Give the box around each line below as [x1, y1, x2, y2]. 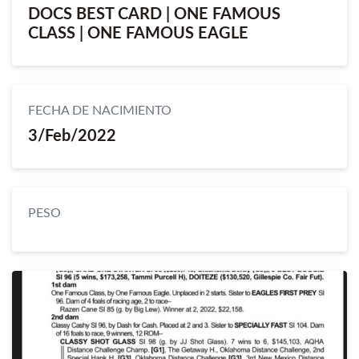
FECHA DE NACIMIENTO [28, 104, 171, 117]
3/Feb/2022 [28, 128, 116, 144]
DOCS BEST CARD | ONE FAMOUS [28, 6, 280, 22]
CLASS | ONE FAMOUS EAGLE [28, 26, 248, 42]
